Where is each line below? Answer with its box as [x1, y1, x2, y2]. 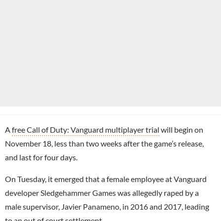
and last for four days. [5, 152, 77, 162]
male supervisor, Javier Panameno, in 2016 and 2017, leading [5, 201, 209, 211]
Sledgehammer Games [40, 187, 116, 197]
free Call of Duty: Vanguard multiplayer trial [12, 124, 159, 134]
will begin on [159, 124, 203, 134]
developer [5, 187, 40, 197]
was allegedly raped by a [116, 187, 199, 197]
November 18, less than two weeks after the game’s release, [5, 138, 204, 148]
